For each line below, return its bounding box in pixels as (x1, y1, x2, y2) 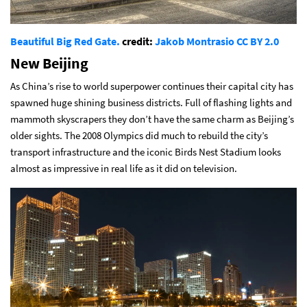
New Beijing (10, 53, 88, 73)
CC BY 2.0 (236, 34, 279, 49)
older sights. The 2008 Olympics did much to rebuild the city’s (10, 129, 268, 143)
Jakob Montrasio (155, 34, 234, 49)
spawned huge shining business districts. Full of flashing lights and (10, 96, 292, 110)
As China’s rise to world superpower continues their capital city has (10, 79, 293, 93)
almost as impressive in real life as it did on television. (10, 162, 237, 175)
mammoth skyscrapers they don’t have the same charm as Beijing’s (10, 112, 294, 126)
